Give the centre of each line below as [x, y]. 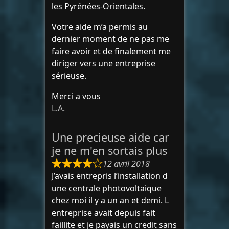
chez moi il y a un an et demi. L [110, 200]
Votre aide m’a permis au [100, 27]
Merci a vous [76, 96]
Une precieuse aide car [110, 137]
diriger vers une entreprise [104, 63]
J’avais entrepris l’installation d [110, 176]
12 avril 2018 [126, 164]
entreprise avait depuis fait [104, 213]
